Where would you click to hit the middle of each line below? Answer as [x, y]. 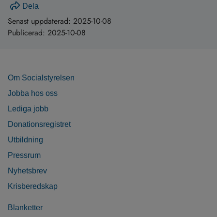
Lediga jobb [28, 109]
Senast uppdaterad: [40, 21]
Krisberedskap [33, 186]
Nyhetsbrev [27, 171]
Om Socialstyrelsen [41, 78]
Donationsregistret [39, 124]
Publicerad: [28, 33]
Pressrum [24, 155]
